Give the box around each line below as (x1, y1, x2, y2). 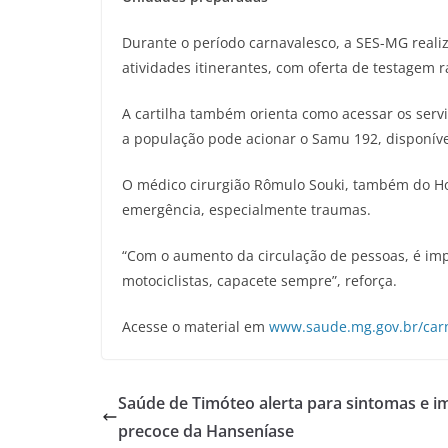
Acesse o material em (122, 317, 269, 336)
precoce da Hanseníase (118, 420, 294, 442)
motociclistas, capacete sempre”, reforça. (122, 271, 401, 290)
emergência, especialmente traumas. (122, 200, 379, 219)
